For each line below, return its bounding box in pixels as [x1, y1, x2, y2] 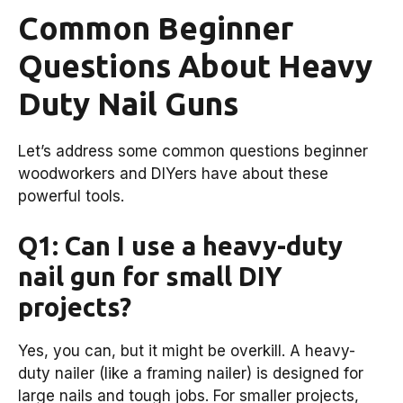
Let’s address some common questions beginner [18, 141, 368, 160]
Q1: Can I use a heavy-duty [18, 231, 343, 261]
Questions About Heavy [18, 47, 372, 84]
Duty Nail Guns [18, 85, 238, 121]
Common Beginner [18, 9, 293, 46]
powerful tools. [18, 186, 124, 205]
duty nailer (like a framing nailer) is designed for [18, 364, 363, 383]
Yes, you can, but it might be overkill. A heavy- [18, 342, 355, 361]
